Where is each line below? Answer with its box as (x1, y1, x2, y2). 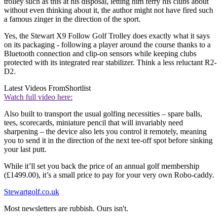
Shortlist (65, 83, 91, 92)
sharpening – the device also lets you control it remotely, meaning (4, 127, 207, 136)
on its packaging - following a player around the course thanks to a (4, 40, 211, 49)
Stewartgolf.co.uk (4, 187, 59, 196)
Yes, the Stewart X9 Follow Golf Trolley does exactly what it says (4, 31, 210, 40)
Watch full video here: (4, 92, 73, 101)
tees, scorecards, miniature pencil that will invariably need (4, 118, 183, 127)
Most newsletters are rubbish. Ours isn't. (4, 204, 128, 213)
